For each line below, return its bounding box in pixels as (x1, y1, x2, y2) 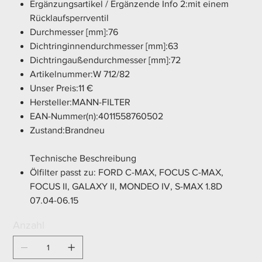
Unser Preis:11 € (30, 83, 94, 94)
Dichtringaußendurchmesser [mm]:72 (30, 55, 181, 65)
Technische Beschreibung (30, 153, 137, 164)
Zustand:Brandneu (30, 125, 105, 136)
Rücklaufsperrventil (30, 13, 109, 23)
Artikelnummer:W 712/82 (30, 69, 130, 80)
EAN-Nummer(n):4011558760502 (30, 111, 164, 122)
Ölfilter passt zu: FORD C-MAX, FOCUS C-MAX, (30, 167, 224, 178)
